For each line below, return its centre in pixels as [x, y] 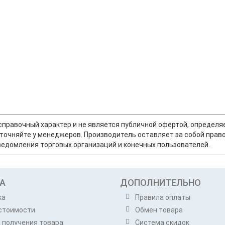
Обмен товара [159, 210]
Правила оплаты [162, 197]
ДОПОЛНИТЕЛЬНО [160, 183]
